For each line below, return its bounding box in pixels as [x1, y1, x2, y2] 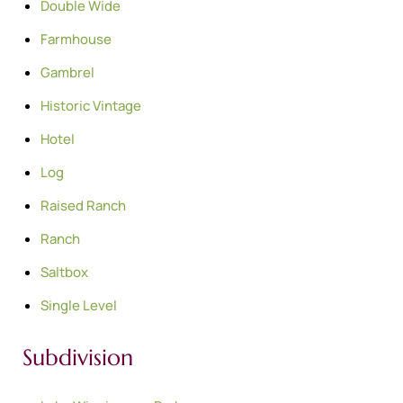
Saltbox [40, 262, 88, 282]
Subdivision [22, 343, 133, 372]
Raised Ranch [40, 195, 126, 215]
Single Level [40, 295, 117, 315]
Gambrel [40, 62, 94, 82]
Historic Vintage [40, 95, 141, 115]
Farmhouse [40, 29, 112, 49]
